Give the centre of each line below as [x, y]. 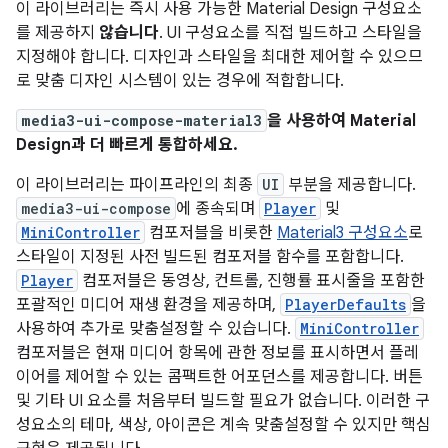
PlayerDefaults [345, 304]
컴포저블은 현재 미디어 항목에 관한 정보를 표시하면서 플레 [217, 353]
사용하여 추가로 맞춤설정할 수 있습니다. [155, 329]
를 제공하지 [57, 33]
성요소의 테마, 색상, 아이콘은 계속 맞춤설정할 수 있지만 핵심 [223, 425]
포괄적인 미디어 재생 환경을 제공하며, [148, 305]
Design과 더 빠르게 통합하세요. [127, 145]
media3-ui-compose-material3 [141, 120]
